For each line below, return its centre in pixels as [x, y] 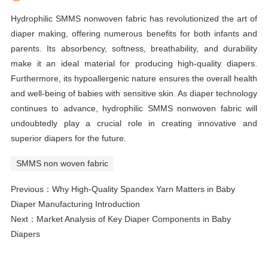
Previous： [31, 189]
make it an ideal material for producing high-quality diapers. [134, 63]
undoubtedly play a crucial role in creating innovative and [134, 123]
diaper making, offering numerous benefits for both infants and [134, 33]
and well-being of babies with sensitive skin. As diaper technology [134, 93]
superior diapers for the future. [68, 138]
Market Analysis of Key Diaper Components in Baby [133, 219]
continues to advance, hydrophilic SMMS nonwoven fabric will [134, 108]
